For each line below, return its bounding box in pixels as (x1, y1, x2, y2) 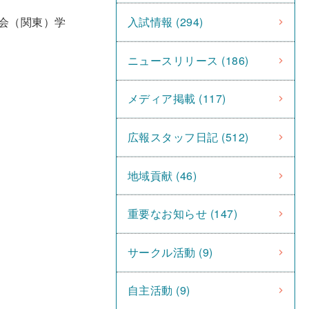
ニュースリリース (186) (128, 52, 249, 68)
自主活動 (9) (128, 282, 190, 299)
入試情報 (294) (128, 14, 203, 30)
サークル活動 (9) (128, 243, 213, 260)
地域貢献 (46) (128, 167, 197, 183)
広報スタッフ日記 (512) (128, 128, 249, 145)
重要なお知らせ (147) (128, 206, 238, 222)
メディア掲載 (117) (128, 90, 226, 107)
